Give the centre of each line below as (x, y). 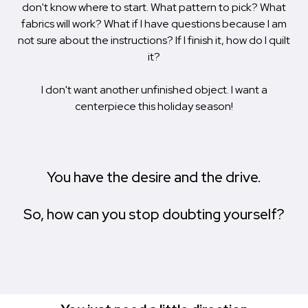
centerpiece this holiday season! (154, 107)
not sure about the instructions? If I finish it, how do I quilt (154, 41)
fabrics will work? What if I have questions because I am (154, 24)
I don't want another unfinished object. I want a (154, 90)
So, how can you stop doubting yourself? (154, 214)
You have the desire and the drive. (154, 177)
